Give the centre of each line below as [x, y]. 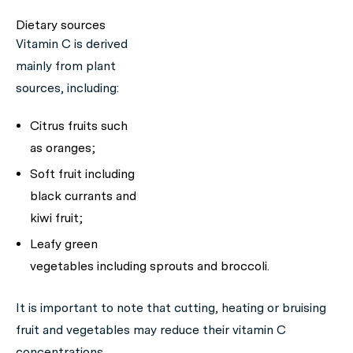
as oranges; [63, 147]
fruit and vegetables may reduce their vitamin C [151, 329]
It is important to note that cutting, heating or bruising [171, 307]
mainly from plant [66, 65]
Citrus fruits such [79, 125]
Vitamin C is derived [72, 43]
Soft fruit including [82, 173]
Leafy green [64, 243]
